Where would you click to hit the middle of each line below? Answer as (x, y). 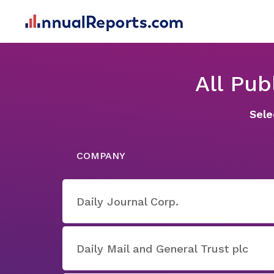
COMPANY (101, 156)
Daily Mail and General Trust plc (162, 248)
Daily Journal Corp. (128, 201)
